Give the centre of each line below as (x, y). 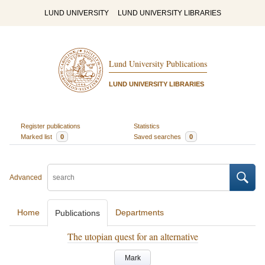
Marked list (37, 136)
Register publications (50, 126)
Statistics (147, 126)
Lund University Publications (158, 64)
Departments (140, 212)
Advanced (26, 177)
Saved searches (158, 136)
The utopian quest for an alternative (132, 236)
